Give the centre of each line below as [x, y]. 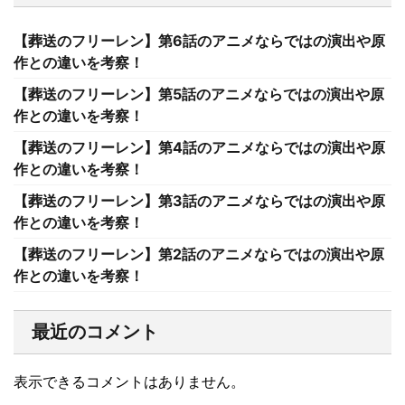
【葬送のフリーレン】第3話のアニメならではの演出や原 [199, 201]
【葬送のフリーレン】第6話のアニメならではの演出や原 [199, 41]
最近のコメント [95, 332]
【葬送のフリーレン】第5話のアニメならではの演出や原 [199, 94]
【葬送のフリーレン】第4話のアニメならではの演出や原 [199, 147]
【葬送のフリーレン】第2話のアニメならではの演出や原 [199, 254]
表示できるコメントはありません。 [129, 381]
